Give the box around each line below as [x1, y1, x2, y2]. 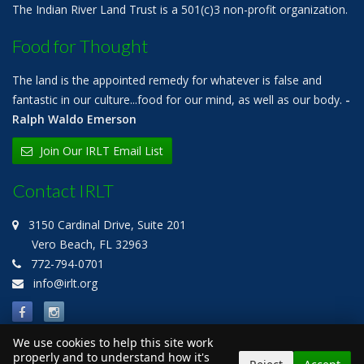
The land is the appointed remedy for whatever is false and [12, 72, 322, 88]
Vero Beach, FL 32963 [12, 236, 148, 252]
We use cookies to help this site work [13, 335, 213, 350]
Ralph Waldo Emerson [12, 111, 136, 127]
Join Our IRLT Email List [37, 143, 163, 158]
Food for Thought [12, 35, 148, 57]
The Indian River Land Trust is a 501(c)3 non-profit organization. [12, 2, 348, 17]
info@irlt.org [33, 275, 97, 291]
